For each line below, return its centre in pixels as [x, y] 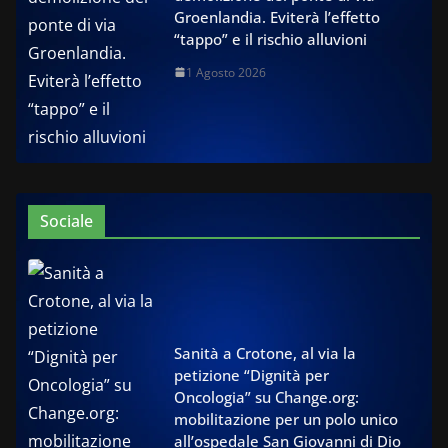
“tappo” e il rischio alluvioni [270, 38]
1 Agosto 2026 [226, 72]
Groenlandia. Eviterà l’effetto [277, 16]
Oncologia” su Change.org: [266, 396]
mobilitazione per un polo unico [286, 418]
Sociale [66, 221]
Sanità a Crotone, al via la [265, 352]
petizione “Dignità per [251, 374]
